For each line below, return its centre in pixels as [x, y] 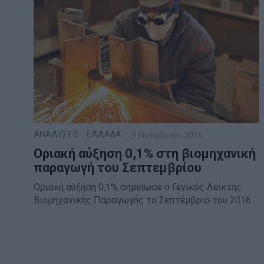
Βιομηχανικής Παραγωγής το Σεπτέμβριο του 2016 [142, 200]
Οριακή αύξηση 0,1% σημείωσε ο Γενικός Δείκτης [138, 187]
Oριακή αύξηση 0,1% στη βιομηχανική [145, 154]
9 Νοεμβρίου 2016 [166, 136]
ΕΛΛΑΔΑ [104, 135]
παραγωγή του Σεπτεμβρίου [118, 168]
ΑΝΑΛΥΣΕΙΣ [57, 135]
